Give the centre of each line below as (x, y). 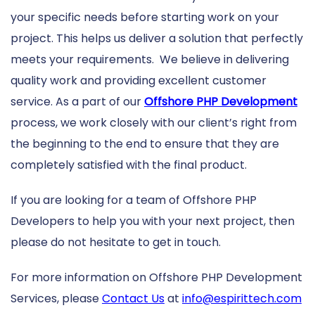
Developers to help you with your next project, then (153, 221)
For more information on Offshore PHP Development (156, 277)
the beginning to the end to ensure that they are (145, 143)
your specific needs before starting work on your (145, 17)
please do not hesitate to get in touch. (116, 242)
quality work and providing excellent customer (139, 80)
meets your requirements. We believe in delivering (150, 59)
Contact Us (133, 298)
